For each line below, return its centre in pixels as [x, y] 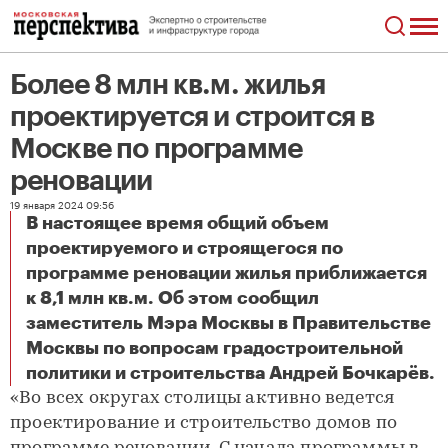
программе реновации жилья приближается [226, 273]
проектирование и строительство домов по [204, 423]
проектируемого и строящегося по [184, 248]
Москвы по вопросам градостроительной [214, 348]
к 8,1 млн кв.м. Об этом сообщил [172, 298]
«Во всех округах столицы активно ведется [202, 398]
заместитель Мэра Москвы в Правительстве [228, 323]
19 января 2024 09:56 [62, 204]
